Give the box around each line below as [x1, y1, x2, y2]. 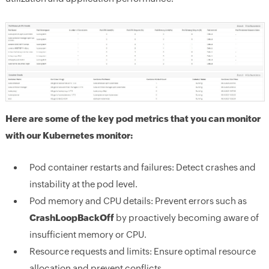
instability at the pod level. [29, 179, 138, 190]
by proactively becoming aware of [113, 213, 259, 223]
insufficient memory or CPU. [29, 229, 147, 240]
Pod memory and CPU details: [29, 196, 153, 207]
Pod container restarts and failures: [29, 162, 174, 173]
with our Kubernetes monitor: [5, 130, 133, 141]
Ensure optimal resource [151, 246, 256, 257]
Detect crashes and [174, 162, 256, 173]
